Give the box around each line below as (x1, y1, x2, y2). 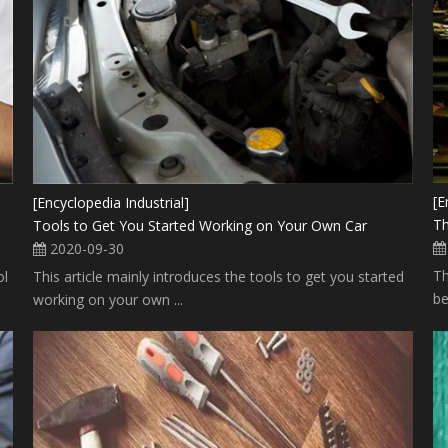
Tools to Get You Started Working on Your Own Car (33, 216, 368, 236)
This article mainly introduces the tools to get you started (33, 267, 405, 287)
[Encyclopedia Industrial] (33, 193, 190, 213)
